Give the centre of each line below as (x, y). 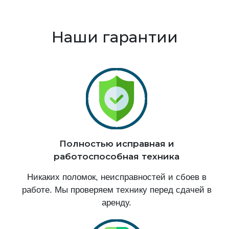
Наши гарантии (114, 37)
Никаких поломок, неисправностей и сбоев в (117, 177)
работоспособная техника (117, 156)
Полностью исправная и (117, 143)
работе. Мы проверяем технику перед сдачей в (117, 190)
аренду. (117, 202)
